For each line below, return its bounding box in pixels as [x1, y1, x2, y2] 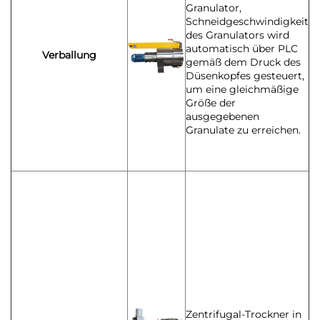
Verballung [42, 49, 96, 62]
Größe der [186, 96, 236, 110]
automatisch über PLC [186, 42, 298, 56]
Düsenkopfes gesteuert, [186, 69, 304, 83]
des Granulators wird [186, 29, 289, 42]
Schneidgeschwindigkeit [186, 15, 309, 29]
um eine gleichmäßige [186, 83, 299, 96]
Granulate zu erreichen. [186, 124, 301, 137]
